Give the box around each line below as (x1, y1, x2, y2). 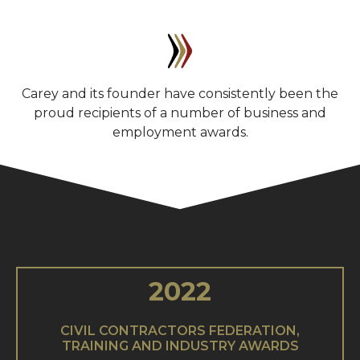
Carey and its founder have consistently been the (22, 85, 338, 101)
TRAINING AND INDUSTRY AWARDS (61, 337, 299, 354)
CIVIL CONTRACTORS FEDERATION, (60, 322, 300, 338)
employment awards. (112, 124, 248, 140)
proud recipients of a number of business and (34, 104, 326, 121)
